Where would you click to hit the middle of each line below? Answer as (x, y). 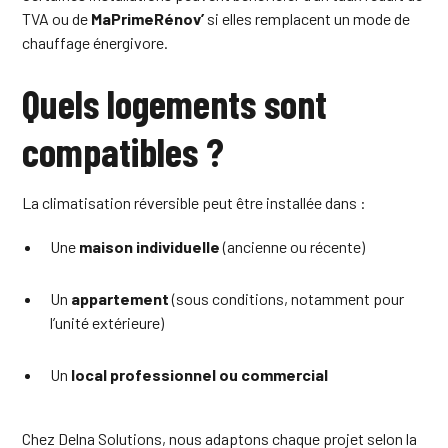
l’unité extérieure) (107, 322)
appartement (120, 298)
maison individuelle (150, 246)
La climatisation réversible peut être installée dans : (194, 202)
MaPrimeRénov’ (148, 18)
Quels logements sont (175, 102)
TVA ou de (57, 18)
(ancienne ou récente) (293, 246)
